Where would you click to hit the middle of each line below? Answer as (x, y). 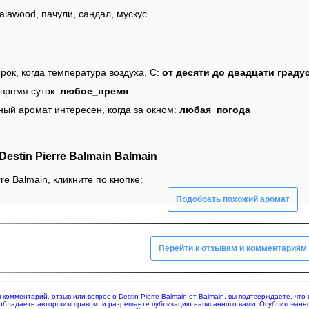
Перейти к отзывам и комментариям (233, 248)
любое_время (94, 91)
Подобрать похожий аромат (233, 199)
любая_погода (215, 110)
